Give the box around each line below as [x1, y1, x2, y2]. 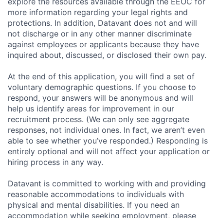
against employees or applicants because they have [8, 39, 199, 49]
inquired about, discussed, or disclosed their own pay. [8, 50, 206, 60]
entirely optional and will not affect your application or [8, 146, 210, 156]
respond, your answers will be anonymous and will [8, 93, 193, 103]
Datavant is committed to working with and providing [8, 179, 206, 188]
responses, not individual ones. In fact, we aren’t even [8, 125, 205, 135]
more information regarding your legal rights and [8, 7, 188, 17]
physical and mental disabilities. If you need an [8, 200, 180, 210]
